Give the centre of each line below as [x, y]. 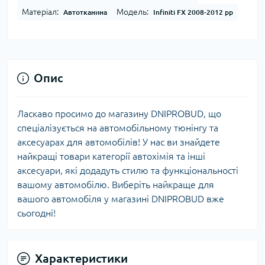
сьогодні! [36, 213]
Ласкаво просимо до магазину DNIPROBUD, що [119, 114]
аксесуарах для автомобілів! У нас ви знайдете [119, 142]
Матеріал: [40, 12]
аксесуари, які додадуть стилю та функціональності [128, 171]
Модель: [132, 12]
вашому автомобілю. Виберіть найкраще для [116, 185]
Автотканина [85, 12]
